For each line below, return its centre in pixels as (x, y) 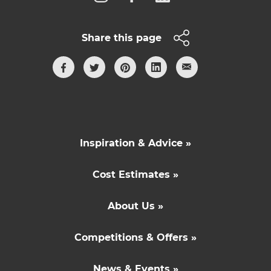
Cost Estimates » (135, 174)
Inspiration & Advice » (135, 143)
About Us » (135, 206)
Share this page (122, 38)
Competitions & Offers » (135, 237)
